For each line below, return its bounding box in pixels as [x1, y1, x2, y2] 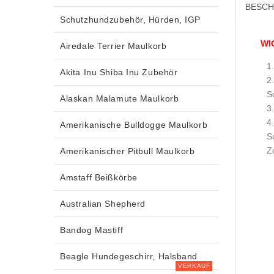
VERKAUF [178, 262, 210, 269]
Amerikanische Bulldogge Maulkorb [60, 119, 208, 130]
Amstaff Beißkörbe [60, 172, 138, 182]
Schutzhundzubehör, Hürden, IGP [60, 14, 201, 24]
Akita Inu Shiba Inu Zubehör [60, 67, 178, 77]
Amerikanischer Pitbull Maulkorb [60, 146, 195, 156]
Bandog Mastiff [60, 224, 124, 235]
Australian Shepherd [60, 198, 146, 209]
